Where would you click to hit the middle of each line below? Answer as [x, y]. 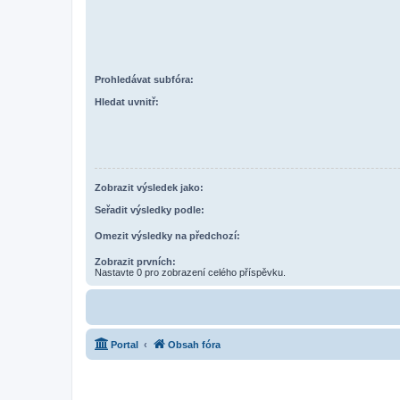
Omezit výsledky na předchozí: [167, 235]
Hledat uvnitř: [127, 101]
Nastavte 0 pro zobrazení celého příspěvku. [190, 272]
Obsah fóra [194, 344]
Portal [125, 344]
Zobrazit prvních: [135, 261]
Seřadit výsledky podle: [150, 209]
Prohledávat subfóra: [144, 80]
